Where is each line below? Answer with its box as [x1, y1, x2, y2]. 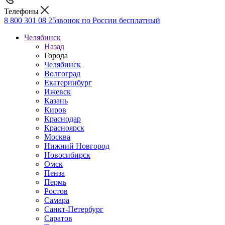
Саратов [44, 214, 72, 222]
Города [44, 51, 68, 60]
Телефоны [4, 7, 41, 16]
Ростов [44, 187, 68, 195]
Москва [44, 133, 70, 141]
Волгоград [44, 69, 80, 78]
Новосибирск [44, 151, 90, 159]
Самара [44, 196, 69, 204]
